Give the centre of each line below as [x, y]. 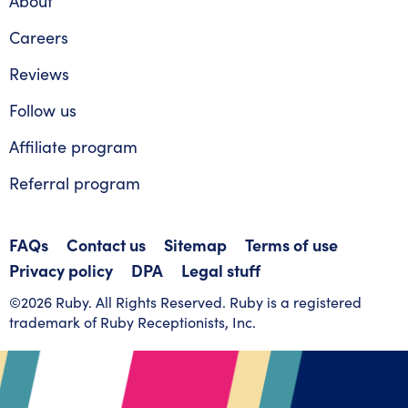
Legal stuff [221, 270]
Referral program [75, 184]
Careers [39, 38]
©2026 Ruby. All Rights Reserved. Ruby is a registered [185, 302]
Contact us [106, 245]
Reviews [39, 74]
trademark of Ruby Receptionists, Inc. [133, 322]
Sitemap [195, 245]
